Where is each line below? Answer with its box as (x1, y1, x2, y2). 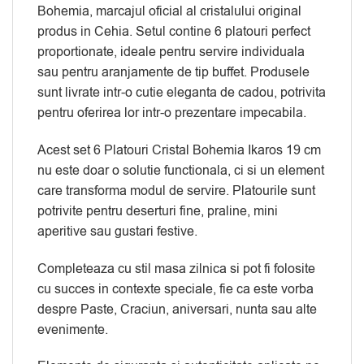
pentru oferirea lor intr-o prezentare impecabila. (37, 104, 306, 123)
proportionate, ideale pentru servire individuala (37, 43, 305, 62)
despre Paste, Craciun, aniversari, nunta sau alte (37, 300, 317, 318)
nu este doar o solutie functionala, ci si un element (37, 161, 324, 180)
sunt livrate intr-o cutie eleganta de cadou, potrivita (37, 84, 326, 102)
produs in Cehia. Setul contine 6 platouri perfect (37, 23, 310, 41)
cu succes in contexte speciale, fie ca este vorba (37, 279, 314, 298)
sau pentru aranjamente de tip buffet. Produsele (37, 63, 310, 82)
